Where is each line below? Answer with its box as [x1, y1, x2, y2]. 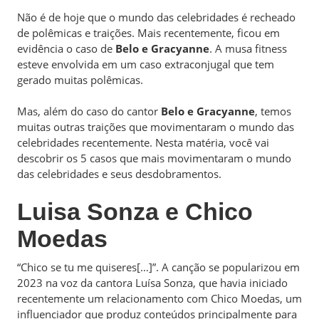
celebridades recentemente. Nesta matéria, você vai [17, 135, 269, 150]
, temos [255, 104, 291, 118]
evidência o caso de [17, 41, 115, 56]
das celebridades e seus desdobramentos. [17, 167, 221, 181]
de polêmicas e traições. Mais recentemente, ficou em [17, 25, 280, 40]
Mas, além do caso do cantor [17, 104, 161, 118]
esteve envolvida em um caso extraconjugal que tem [17, 56, 274, 71]
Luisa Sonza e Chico [17, 197, 253, 225]
